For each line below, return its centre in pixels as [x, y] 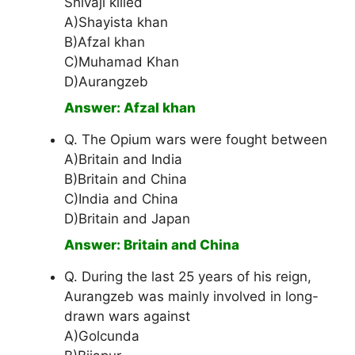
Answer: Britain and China [152, 245]
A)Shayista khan [116, 23]
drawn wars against [127, 317]
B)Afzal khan [105, 42]
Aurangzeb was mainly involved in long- [191, 297]
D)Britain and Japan [127, 219]
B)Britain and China [126, 179]
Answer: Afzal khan [130, 108]
